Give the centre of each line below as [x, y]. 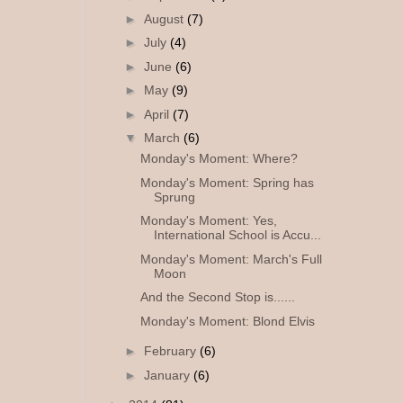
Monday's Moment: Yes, [208, 221]
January [168, 375]
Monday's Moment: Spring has [227, 182]
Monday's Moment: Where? [219, 159]
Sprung [174, 197]
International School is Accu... [237, 235]
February [171, 351]
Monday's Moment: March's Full [231, 259]
